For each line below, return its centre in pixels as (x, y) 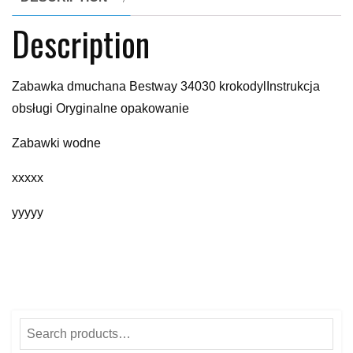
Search (39, 328)
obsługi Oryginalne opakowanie (100, 108)
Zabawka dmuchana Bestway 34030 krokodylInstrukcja (166, 86)
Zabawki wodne (56, 143)
